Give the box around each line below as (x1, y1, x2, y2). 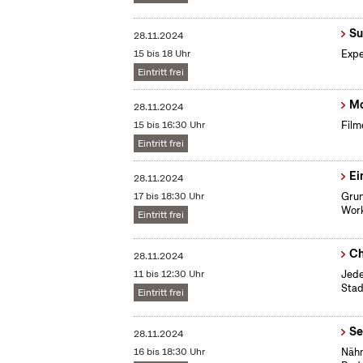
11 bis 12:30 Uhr (134, 267, 205, 281)
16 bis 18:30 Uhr (134, 345, 206, 359)
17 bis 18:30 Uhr (134, 190, 205, 203)
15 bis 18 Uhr (134, 47, 191, 61)
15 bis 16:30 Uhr (134, 118, 206, 132)
